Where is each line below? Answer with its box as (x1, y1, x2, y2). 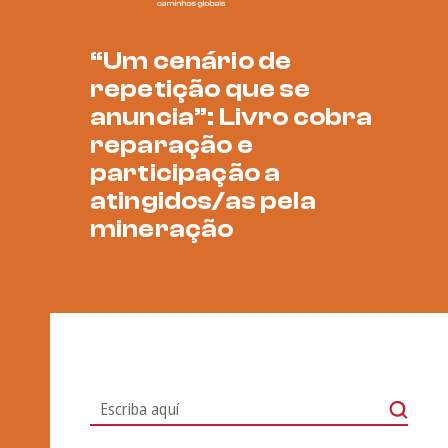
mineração (90, 214, 234, 245)
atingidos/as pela (90, 186, 316, 217)
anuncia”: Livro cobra (90, 102, 373, 133)
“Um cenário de (90, 46, 292, 77)
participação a (90, 158, 281, 189)
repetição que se (90, 74, 311, 105)
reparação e (90, 130, 253, 161)
